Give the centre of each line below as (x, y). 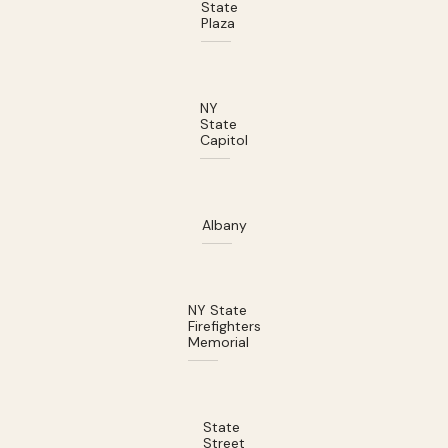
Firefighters (224, 325)
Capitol (224, 139)
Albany (224, 224)
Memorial (218, 341)
